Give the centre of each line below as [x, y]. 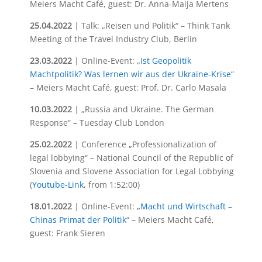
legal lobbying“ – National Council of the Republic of [131, 158]
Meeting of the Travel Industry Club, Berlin [113, 39]
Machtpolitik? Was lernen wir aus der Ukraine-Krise [130, 74]
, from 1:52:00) [111, 185]
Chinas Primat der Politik [78, 220]
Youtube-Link [58, 185]
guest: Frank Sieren [67, 233]
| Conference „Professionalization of [144, 144]
